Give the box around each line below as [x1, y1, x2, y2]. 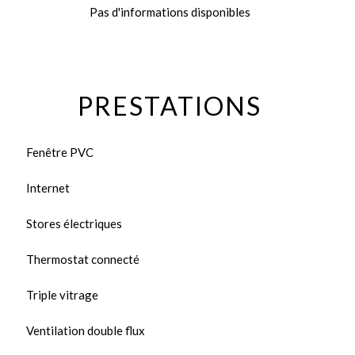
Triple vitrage [26, 288, 98, 302]
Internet [26, 181, 70, 195]
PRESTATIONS [78, 90, 261, 121]
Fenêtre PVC [26, 145, 94, 159]
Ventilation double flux [26, 323, 145, 338]
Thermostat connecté [26, 252, 139, 266]
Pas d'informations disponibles [89, 5, 250, 19]
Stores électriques [26, 216, 122, 231]
